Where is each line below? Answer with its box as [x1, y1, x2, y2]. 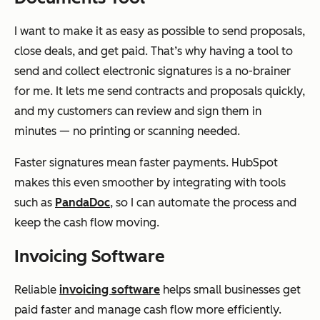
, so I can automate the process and [110, 195, 296, 209]
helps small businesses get [160, 282, 301, 296]
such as [14, 195, 55, 209]
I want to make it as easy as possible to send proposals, [14, 24, 305, 38]
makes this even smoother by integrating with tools [14, 175, 286, 189]
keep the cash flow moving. [14, 215, 159, 229]
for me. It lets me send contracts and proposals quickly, [14, 84, 305, 98]
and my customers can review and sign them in [14, 104, 261, 118]
